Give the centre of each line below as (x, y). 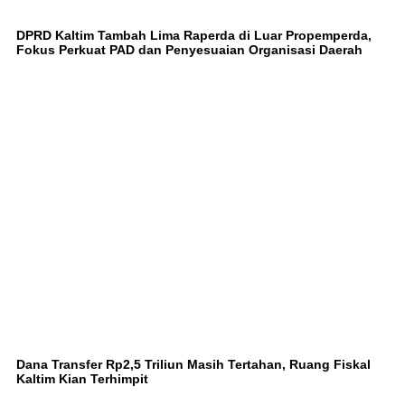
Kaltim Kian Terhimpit (82, 379)
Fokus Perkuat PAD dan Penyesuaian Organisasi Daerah (189, 50)
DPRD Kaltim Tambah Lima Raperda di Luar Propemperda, (194, 36)
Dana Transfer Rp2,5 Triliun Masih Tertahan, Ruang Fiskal (193, 365)
